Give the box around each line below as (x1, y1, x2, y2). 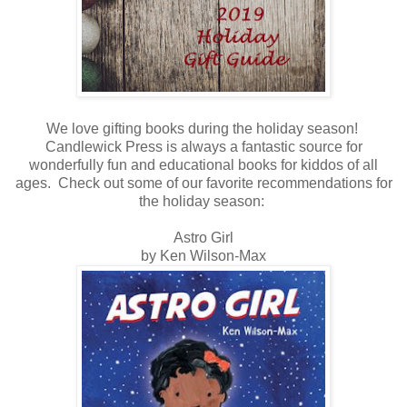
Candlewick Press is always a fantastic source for (45, 138, 362, 154)
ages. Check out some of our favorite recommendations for (15, 174, 392, 191)
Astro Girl (174, 229, 233, 245)
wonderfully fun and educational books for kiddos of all (29, 156, 378, 173)
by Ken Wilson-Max (141, 247, 266, 263)
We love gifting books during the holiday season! (45, 120, 362, 136)
